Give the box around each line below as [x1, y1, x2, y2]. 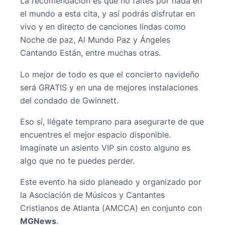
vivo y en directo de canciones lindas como [20, 22, 186, 32]
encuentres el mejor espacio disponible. [20, 129, 171, 140]
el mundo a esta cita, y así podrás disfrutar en [20, 9, 195, 19]
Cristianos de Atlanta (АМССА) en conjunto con [20, 203, 202, 213]
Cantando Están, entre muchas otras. [20, 48, 161, 58]
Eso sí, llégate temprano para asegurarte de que [20, 116, 204, 127]
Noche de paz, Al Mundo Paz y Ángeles [20, 35, 170, 45]
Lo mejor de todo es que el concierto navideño [20, 69, 199, 79]
